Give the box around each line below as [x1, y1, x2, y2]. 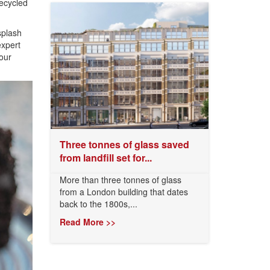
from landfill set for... [59, 151, 152, 165]
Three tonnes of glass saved [59, 137, 189, 151]
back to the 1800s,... [59, 198, 137, 210]
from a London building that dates [59, 186, 188, 198]
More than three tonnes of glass [59, 174, 181, 186]
